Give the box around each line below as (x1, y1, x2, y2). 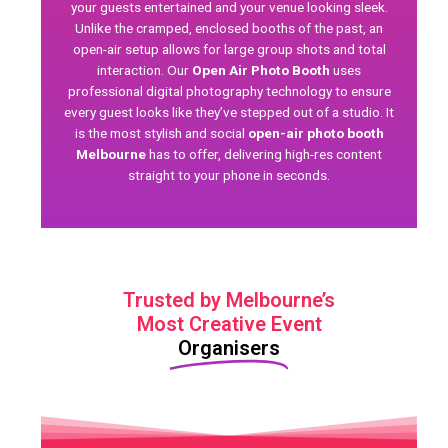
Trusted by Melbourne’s (123, 287, 335, 312)
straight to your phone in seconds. (128, 166, 330, 183)
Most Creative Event (136, 311, 322, 336)
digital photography (145, 82, 263, 99)
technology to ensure (262, 82, 391, 99)
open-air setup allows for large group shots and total (72, 40, 386, 57)
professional (67, 82, 146, 99)
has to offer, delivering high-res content (146, 145, 382, 162)
